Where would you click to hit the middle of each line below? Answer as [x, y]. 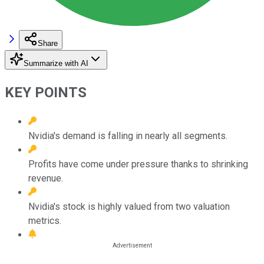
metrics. [45, 220]
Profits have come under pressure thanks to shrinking [138, 164]
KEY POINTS [46, 92]
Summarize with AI [56, 63]
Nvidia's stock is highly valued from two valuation [129, 206]
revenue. [46, 178]
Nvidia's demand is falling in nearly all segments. [128, 136]
